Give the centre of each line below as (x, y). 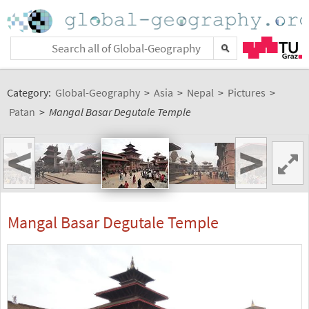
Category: (30, 92)
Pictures (247, 92)
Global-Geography (98, 92)
